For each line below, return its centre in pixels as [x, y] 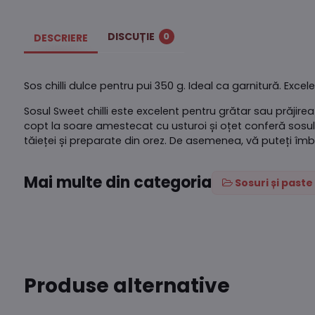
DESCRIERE [60, 38]
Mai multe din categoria [117, 183]
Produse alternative [127, 285]
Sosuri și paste [274, 182]
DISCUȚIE [131, 36]
